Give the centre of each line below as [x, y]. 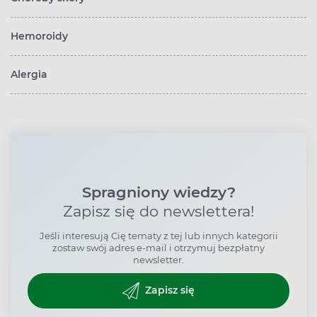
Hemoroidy [39, 36]
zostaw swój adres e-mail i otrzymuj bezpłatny [158, 247]
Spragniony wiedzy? [158, 192]
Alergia [29, 74]
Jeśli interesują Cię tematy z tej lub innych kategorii [158, 235]
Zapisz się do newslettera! [158, 211]
